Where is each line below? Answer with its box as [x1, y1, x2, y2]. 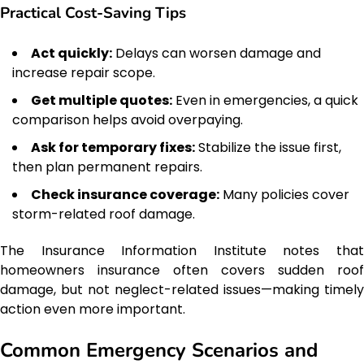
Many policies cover [219, 184, 349, 204]
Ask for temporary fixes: [31, 137, 195, 157]
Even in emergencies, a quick [172, 90, 358, 110]
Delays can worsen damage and [112, 43, 321, 63]
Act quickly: [31, 43, 112, 63]
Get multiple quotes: [31, 90, 172, 110]
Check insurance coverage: [31, 184, 219, 204]
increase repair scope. [12, 63, 155, 82]
